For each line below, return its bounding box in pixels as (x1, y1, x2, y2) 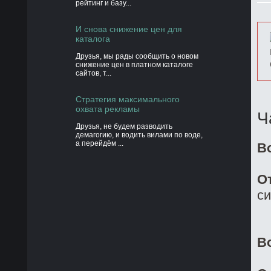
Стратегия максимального (76, 94, 180, 105)
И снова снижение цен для (76, 24, 182, 34)
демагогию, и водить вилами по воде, (76, 131, 203, 140)
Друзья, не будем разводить (76, 122, 172, 131)
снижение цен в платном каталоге (76, 60, 193, 70)
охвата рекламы (76, 104, 140, 114)
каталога (76, 34, 110, 44)
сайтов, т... (76, 69, 111, 78)
